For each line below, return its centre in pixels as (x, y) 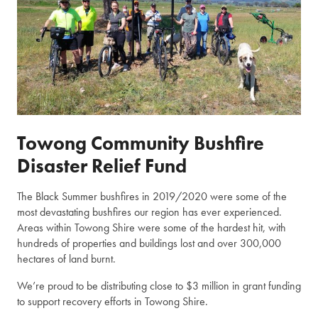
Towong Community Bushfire (141, 143)
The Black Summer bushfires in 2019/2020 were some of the (152, 197)
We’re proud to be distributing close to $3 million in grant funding (159, 286)
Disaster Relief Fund (102, 166)
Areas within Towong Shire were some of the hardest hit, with (152, 228)
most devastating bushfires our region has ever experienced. (149, 212)
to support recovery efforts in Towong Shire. (113, 302)
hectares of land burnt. (66, 259)
